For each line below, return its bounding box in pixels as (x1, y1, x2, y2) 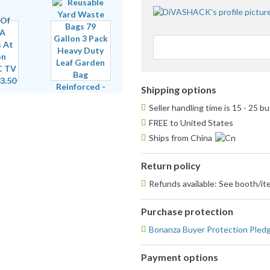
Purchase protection (141, 206, 233, 218)
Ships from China (149, 133, 212, 143)
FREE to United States (149, 118, 233, 128)
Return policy (141, 160, 201, 172)
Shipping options (141, 84, 216, 96)
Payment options (141, 251, 218, 263)
